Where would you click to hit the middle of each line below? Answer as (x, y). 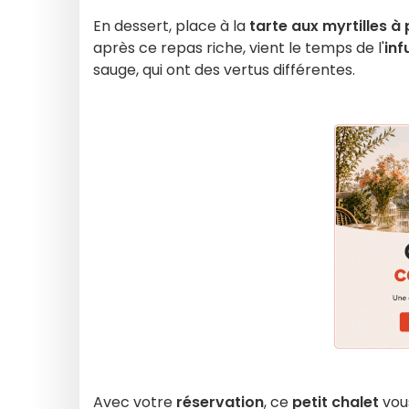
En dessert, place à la (171, 26)
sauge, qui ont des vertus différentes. (224, 70)
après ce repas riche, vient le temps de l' (239, 48)
